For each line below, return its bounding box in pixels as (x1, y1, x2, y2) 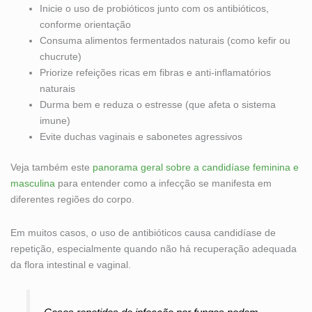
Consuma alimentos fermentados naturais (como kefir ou (40, 35, 290, 47)
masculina (10, 178, 55, 189)
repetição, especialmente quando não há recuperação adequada (10, 242, 297, 254)
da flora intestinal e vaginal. (10, 258, 131, 270)
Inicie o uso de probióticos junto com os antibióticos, (40, 3, 269, 15)
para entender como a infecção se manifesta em (55, 178, 272, 189)
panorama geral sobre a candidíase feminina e (93, 162, 299, 173)
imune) (40, 115, 70, 127)
